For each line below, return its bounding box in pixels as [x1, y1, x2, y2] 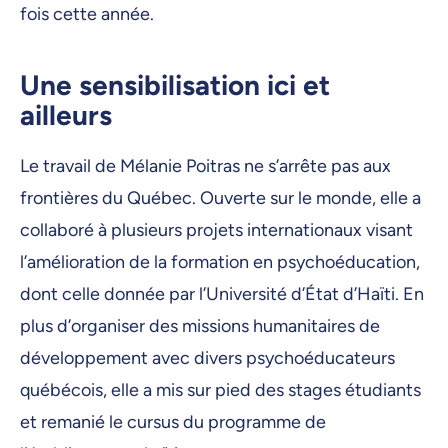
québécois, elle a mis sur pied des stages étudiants [20, 379, 421, 402]
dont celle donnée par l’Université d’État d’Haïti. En [20, 283, 424, 306]
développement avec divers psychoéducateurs [20, 347, 395, 370]
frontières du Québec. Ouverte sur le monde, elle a [20, 187, 421, 210]
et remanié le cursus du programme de [20, 411, 326, 434]
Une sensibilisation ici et [20, 68, 330, 103]
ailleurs [20, 98, 112, 133]
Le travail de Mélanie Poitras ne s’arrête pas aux [20, 155, 391, 178]
